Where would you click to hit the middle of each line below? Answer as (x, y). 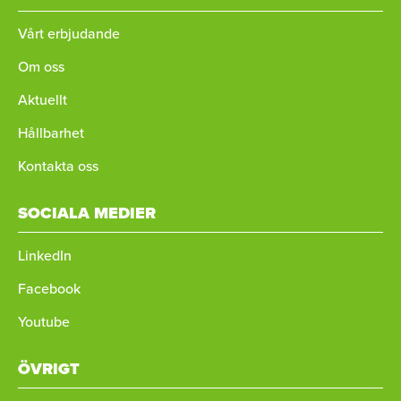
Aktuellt (43, 100)
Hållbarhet (51, 133)
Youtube (44, 322)
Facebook (49, 288)
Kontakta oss (58, 166)
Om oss (41, 66)
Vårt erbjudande (69, 33)
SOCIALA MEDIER (87, 213)
